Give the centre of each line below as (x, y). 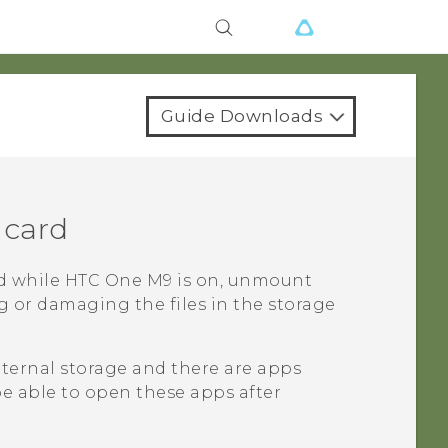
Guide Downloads (241, 116)
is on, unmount (242, 281)
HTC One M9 (118, 281)
